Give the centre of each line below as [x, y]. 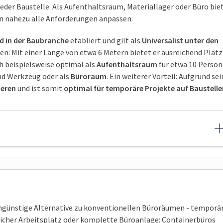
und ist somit [40, 88]
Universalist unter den [180, 40]
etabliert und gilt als [105, 40]
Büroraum [89, 76]
